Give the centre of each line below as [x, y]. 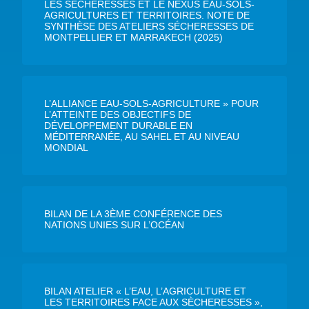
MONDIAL [66, 147]
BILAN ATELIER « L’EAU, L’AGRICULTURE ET [145, 291]
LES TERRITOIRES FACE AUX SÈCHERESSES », [153, 302]
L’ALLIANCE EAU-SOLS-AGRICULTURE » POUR [151, 103]
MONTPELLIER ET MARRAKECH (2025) [133, 37]
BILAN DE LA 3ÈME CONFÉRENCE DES [133, 213]
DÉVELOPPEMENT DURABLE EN [118, 125]
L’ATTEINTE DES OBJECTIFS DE [118, 114]
